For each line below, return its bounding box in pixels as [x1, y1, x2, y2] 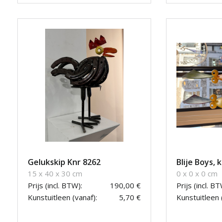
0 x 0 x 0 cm [176, 168, 218, 179]
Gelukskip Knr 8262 [28, 157, 101, 168]
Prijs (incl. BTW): [28, 180, 82, 191]
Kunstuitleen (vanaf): [28, 192, 97, 203]
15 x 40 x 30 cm [28, 168, 82, 179]
